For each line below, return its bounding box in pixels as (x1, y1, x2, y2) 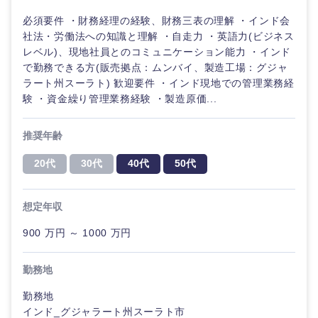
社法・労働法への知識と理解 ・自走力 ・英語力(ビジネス (23, 31, 295, 42)
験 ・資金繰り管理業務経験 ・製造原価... (23, 93, 217, 104)
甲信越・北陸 (60, 268, 121, 280)
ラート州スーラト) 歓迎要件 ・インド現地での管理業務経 (23, 77, 295, 89)
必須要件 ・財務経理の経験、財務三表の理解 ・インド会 (23, 15, 290, 26)
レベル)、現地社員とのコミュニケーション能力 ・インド (23, 46, 291, 57)
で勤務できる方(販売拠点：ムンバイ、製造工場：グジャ (23, 62, 288, 73)
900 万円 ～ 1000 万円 (23, 227, 132, 238)
